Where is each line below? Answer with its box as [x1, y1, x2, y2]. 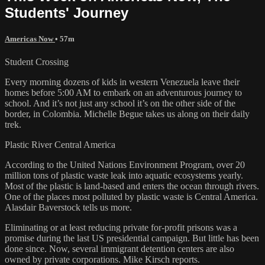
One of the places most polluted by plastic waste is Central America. [5, 192, 258, 202]
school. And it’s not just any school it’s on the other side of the [5, 98, 235, 109]
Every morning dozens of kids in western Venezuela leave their [5, 77, 240, 88]
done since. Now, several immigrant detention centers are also [5, 244, 234, 254]
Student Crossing [5, 57, 69, 67]
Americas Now [5, 34, 55, 43]
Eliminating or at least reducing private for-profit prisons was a [5, 222, 237, 233]
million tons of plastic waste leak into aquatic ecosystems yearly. [5, 170, 243, 181]
